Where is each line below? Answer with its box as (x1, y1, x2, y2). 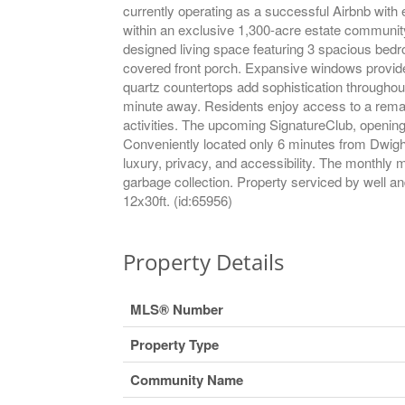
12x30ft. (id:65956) (122, 190, 232, 210)
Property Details (122, 246, 284, 277)
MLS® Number (129, 298, 223, 319)
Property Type (129, 334, 219, 354)
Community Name (129, 369, 243, 390)
